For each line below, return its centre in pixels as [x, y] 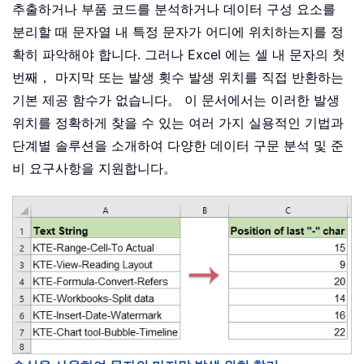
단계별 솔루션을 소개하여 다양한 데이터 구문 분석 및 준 [178, 146]
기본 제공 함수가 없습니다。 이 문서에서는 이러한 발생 [176, 100]
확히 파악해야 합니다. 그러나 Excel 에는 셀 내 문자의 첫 [179, 55]
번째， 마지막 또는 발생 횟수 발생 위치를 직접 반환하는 [178, 78]
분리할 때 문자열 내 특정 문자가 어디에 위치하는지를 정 [178, 32]
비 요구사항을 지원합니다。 [94, 169]
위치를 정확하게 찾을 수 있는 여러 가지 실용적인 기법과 [178, 123]
